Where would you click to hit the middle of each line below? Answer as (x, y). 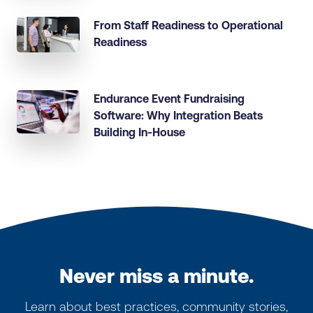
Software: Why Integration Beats (178, 115)
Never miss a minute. (156, 276)
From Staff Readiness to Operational (188, 26)
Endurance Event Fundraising (169, 98)
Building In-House (139, 132)
